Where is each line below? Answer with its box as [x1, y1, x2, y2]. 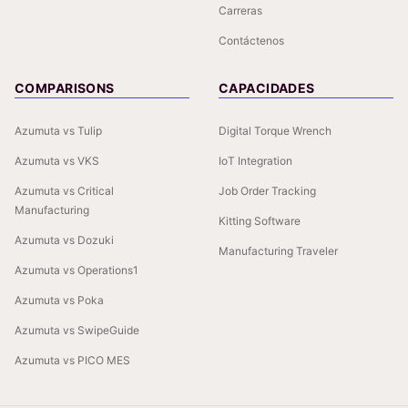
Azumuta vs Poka [15, 293, 104, 308]
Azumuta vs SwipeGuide [15, 323, 139, 338]
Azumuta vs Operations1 [15, 263, 138, 278]
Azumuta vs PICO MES [15, 353, 130, 368]
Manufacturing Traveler [219, 244, 338, 259]
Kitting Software [219, 214, 301, 229]
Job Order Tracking [219, 184, 316, 199]
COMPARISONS [15, 80, 115, 97]
